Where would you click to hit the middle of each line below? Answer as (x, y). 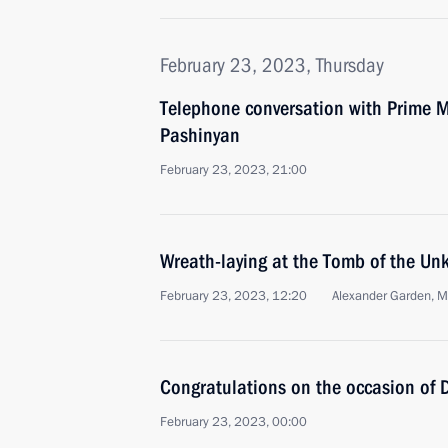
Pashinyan (200, 135)
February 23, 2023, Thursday (272, 65)
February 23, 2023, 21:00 (233, 170)
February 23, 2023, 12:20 (233, 296)
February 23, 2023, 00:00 (233, 422)
